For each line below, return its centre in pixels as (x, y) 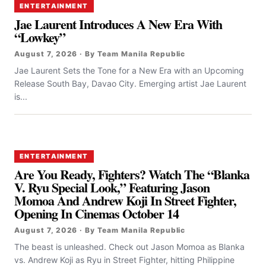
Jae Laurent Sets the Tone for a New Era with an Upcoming (129, 71)
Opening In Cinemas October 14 (97, 214)
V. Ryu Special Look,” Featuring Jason (112, 188)
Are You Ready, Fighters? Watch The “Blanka (132, 175)
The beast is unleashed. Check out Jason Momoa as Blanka (129, 247)
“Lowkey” (40, 37)
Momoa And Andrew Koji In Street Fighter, (126, 201)
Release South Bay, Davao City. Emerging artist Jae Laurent (130, 84)
